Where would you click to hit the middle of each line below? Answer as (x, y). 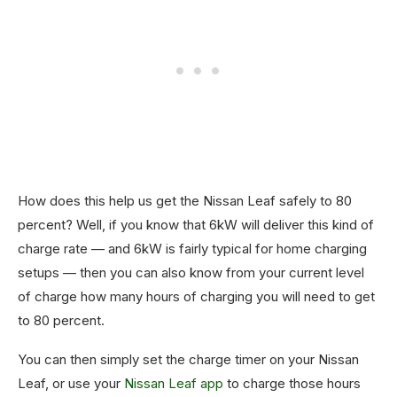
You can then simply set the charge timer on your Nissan (188, 359)
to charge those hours (292, 383)
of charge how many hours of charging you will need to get (196, 296)
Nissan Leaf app (174, 383)
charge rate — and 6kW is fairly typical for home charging (192, 248)
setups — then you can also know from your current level (191, 272)
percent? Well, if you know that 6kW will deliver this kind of (196, 224)
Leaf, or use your (71, 383)
